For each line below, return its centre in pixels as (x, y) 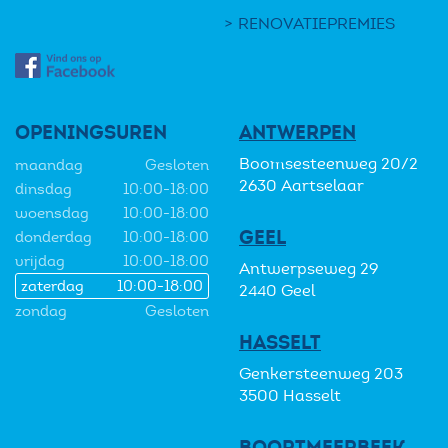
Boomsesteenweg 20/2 (328, 163)
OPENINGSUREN (91, 132)
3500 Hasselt (290, 395)
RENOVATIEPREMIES (316, 23)
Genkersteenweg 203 (321, 373)
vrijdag (40, 261)
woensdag (52, 213)
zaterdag (52, 286)
